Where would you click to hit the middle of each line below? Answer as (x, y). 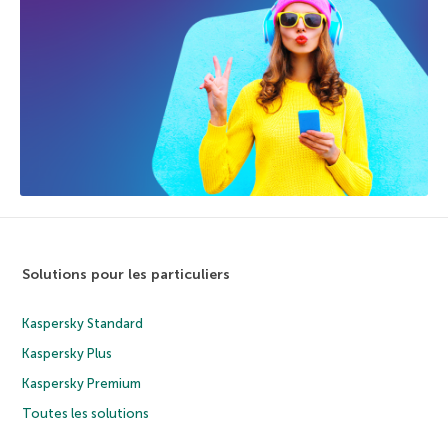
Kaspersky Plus (67, 353)
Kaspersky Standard (83, 323)
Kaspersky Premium (82, 383)
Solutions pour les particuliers (126, 274)
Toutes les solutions (86, 413)
